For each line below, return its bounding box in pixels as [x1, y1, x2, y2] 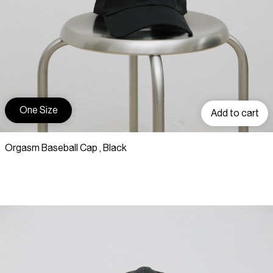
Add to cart [210, 108, 259, 118]
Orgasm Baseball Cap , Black [5, 143, 127, 154]
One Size [19, 105, 58, 115]
